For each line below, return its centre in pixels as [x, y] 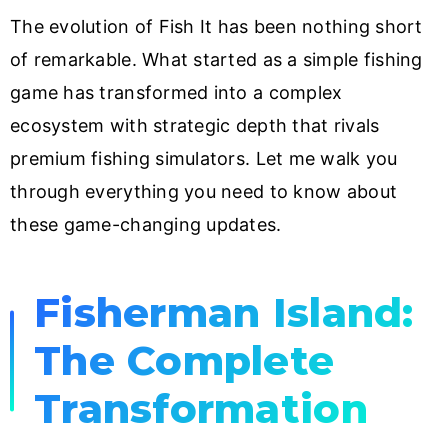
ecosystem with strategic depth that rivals [195, 126]
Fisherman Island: [224, 313]
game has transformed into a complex [176, 93]
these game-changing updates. [146, 225]
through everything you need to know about [204, 192]
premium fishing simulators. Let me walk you [204, 159]
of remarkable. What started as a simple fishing [216, 60]
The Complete [184, 361]
